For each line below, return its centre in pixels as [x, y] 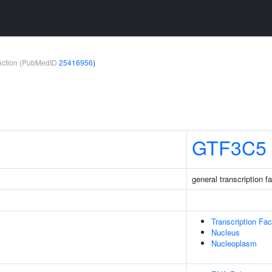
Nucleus [226, 232]
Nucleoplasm [234, 243]
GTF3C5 [229, 147]
